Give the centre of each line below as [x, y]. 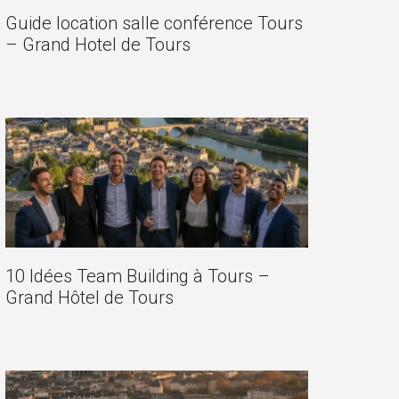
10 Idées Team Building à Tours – [138, 277]
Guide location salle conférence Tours [154, 24]
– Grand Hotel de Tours [98, 45]
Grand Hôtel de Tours [90, 298]
